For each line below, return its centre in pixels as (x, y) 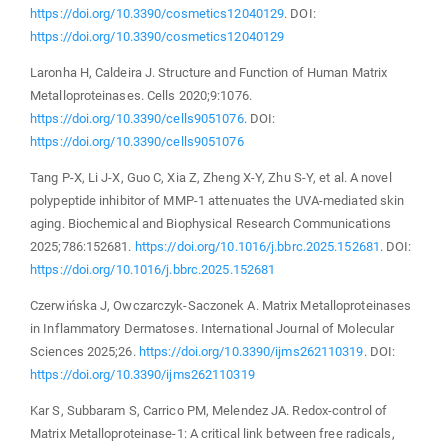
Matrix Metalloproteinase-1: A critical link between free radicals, (212, 433)
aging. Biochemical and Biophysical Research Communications (210, 223)
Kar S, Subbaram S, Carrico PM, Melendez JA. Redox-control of (209, 410)
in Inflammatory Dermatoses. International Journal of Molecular (212, 328)
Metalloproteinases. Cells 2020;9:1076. (141, 95)
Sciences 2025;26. (84, 351)
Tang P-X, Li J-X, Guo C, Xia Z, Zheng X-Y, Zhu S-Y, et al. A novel (211, 177)
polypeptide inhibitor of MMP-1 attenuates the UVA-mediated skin (217, 200)
